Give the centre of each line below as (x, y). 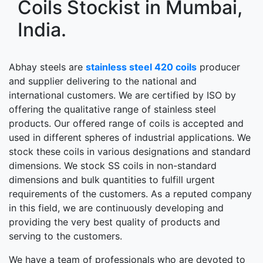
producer (218, 67)
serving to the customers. (65, 236)
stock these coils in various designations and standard (130, 151)
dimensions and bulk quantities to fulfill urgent (112, 179)
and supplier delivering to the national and (103, 81)
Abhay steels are (47, 67)
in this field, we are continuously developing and (116, 208)
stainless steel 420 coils (141, 67)
